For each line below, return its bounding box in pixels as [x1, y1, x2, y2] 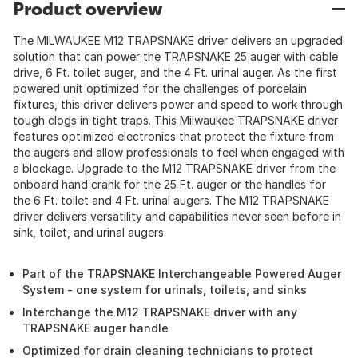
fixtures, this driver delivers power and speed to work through [13, 97, 343, 111]
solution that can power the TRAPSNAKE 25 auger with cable [13, 50, 338, 63]
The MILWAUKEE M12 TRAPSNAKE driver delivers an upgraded [13, 34, 343, 47]
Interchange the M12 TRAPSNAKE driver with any [22, 305, 297, 319]
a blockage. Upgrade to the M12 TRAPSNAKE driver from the [13, 161, 336, 175]
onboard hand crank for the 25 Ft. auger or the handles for [13, 177, 326, 191]
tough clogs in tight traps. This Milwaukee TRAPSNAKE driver [13, 113, 338, 127]
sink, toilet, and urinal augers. [13, 225, 166, 239]
